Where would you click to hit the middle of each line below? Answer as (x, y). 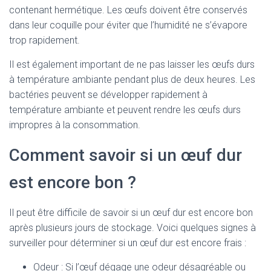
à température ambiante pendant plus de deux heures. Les (132, 80)
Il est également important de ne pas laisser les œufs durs (132, 64)
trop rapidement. (44, 40)
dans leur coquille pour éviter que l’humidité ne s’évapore (128, 25)
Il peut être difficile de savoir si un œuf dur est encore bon (131, 213)
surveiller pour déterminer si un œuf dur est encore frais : (128, 243)
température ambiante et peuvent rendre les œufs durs (125, 110)
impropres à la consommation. (75, 125)
